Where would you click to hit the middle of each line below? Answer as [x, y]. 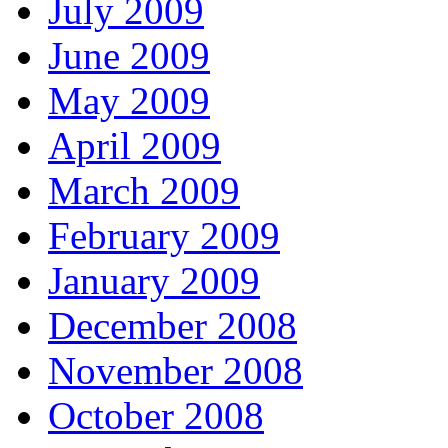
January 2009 [154, 280]
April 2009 [134, 145]
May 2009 [129, 100]
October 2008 [156, 415]
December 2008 [172, 325]
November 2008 [175, 370]
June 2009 [129, 55]
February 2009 [164, 235]
